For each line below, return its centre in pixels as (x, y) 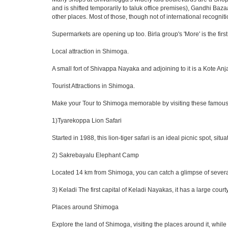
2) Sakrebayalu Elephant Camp (95, 155)
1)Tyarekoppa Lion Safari (87, 121)
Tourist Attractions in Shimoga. (93, 86)
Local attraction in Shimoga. (90, 51)
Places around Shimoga (85, 207)
